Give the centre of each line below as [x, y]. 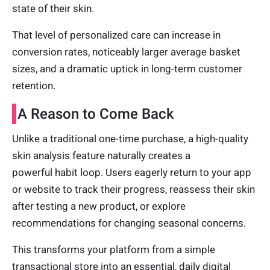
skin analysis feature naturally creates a [101, 155]
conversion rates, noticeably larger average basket [126, 52]
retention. [34, 85]
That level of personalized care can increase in [116, 35]
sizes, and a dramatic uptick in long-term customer [127, 68]
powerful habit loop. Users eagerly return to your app [132, 172]
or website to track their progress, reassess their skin [133, 189]
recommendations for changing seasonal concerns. [130, 223]
